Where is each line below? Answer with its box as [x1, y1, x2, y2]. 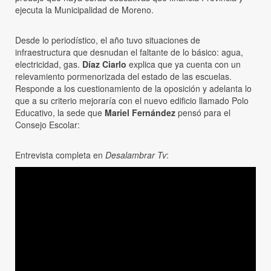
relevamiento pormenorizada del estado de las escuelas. [15, 70, 232, 82]
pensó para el [175, 106, 230, 119]
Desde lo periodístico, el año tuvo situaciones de [15, 33, 200, 46]
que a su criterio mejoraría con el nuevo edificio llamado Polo [15, 94, 249, 106]
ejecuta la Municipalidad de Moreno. [15, 3, 154, 16]
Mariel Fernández [105, 106, 175, 119]
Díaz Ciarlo [82, 57, 126, 70]
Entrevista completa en [15, 148, 105, 161]
